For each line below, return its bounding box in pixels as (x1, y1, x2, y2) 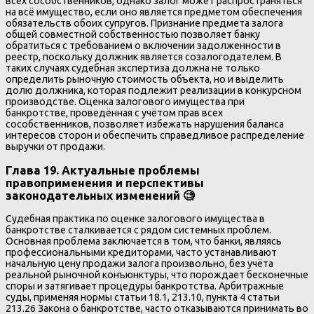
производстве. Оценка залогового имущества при (6, 96, 245, 108)
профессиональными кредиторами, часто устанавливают (6, 247, 277, 259)
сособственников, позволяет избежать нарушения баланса (6, 118, 284, 130)
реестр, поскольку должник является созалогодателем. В (6, 51, 282, 63)
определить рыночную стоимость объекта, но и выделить (6, 74, 284, 86)
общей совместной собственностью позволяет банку (6, 29, 260, 41)
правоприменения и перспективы (6, 176, 204, 189)
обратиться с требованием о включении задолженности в (6, 40, 281, 52)
